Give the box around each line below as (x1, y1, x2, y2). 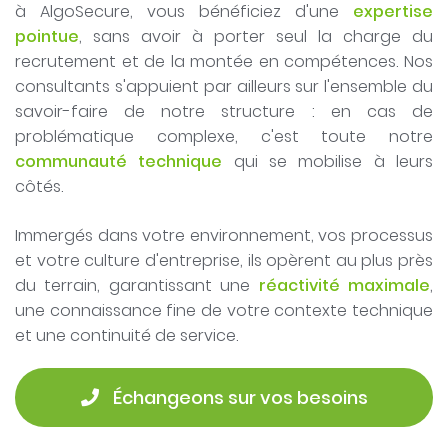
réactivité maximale (258, 274, 431, 298)
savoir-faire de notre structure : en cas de (15, 100, 433, 124)
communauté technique (15, 150, 223, 174)
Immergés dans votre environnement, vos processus (15, 224, 433, 248)
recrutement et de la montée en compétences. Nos (15, 50, 433, 74)
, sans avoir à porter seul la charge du (79, 25, 433, 49)
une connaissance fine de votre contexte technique (15, 299, 433, 323)
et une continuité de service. (15, 324, 238, 348)
